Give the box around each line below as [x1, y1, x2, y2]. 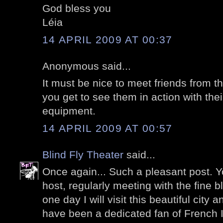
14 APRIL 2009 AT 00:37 [42, 33, 173, 45]
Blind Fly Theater [42, 148, 123, 160]
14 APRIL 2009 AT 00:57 [42, 122, 173, 134]
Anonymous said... [42, 60, 131, 72]
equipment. [42, 105, 96, 117]
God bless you [42, 2, 111, 14]
